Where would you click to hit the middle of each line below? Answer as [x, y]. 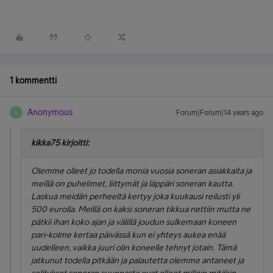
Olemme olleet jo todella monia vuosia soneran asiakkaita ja [141, 171]
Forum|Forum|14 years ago [220, 113]
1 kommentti [33, 80]
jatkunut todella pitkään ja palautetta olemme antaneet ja [137, 260]
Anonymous [50, 112]
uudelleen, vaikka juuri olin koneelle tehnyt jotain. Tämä [134, 247]
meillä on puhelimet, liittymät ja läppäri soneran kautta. [132, 183]
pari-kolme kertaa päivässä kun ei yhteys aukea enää [128, 235]
